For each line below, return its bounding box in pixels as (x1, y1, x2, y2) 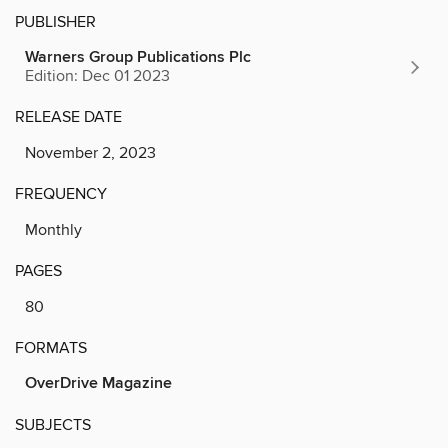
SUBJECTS (15, 414, 91, 435)
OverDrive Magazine (25, 372, 172, 394)
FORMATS (15, 337, 87, 358)
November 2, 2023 (25, 142, 156, 163)
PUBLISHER (15, 11, 96, 32)
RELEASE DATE (15, 106, 122, 127)
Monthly (25, 219, 82, 240)
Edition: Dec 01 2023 (25, 65, 170, 86)
